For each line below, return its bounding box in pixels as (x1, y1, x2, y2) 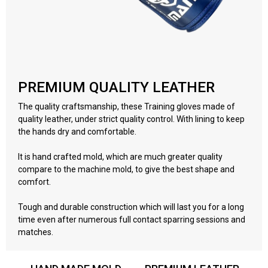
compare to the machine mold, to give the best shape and (18, 164, 234, 174)
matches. (18, 227, 53, 237)
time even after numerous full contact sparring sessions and (18, 214, 245, 224)
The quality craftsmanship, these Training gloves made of (18, 101, 235, 111)
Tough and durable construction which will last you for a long (18, 202, 244, 212)
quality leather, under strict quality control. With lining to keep (18, 114, 245, 124)
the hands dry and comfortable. (18, 126, 138, 136)
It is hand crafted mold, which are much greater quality (18, 151, 223, 162)
